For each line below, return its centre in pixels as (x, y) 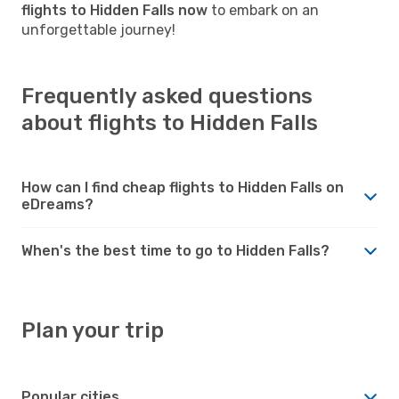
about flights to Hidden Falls (170, 122)
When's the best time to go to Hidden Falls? (175, 250)
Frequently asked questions (167, 96)
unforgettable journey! (98, 29)
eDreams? (57, 204)
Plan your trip (93, 330)
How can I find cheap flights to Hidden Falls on (183, 187)
